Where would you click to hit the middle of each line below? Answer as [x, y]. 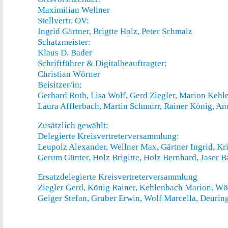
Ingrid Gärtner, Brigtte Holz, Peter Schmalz [115, 32]
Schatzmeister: [64, 42]
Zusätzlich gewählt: [73, 126]
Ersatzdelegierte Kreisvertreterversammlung [118, 177]
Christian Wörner [69, 74]
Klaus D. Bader [65, 53]
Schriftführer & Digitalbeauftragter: [102, 64]
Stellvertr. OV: [63, 21]
